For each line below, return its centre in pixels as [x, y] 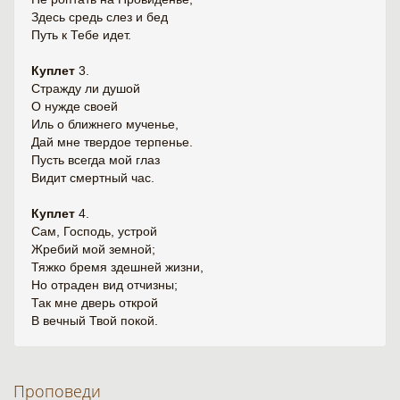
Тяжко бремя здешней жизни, [117, 267]
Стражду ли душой [86, 88]
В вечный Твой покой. [95, 321]
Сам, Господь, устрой [94, 231]
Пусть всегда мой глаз [96, 160]
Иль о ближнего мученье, [105, 124]
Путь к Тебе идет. [81, 35]
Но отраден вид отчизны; [104, 285]
